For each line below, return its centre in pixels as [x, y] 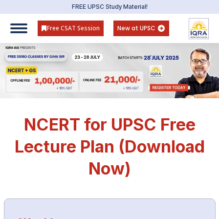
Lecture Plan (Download [110, 146]
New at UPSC [136, 28]
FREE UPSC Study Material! [109, 7]
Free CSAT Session [73, 28]
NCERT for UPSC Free [110, 124]
